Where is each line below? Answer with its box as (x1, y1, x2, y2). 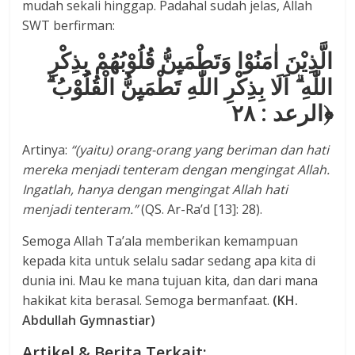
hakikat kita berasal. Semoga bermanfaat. (22, 291, 273, 309)
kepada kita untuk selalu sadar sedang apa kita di (22, 251, 316, 269)
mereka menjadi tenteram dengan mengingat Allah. (22, 160, 330, 178)
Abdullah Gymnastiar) (22, 311, 156, 329)
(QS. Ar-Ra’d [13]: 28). (138, 200, 263, 218)
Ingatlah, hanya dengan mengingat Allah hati (22, 180, 288, 198)
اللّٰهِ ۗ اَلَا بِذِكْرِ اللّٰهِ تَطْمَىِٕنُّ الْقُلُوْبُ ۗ (45, 71, 333, 101)
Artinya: (22, 140, 71, 158)
